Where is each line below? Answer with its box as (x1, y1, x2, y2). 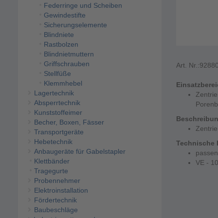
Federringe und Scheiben (43, 1, 122, 10)
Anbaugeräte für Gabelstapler (34, 147, 126, 156)
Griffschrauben (43, 60, 90, 68)
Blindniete (43, 31, 74, 39)
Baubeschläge (34, 206, 78, 214)
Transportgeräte (34, 128, 84, 136)
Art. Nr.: (176, 61, 200, 70)
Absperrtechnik (34, 99, 80, 107)
